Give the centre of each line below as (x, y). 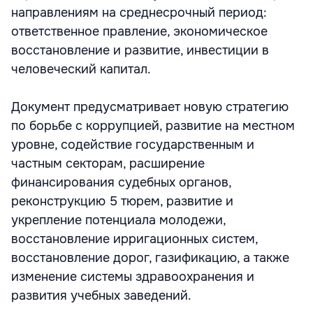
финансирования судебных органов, (121, 182)
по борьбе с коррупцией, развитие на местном (153, 126)
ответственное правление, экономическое (139, 31)
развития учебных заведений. (101, 296)
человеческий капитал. (81, 69)
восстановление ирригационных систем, (134, 239)
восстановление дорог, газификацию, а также (150, 258)
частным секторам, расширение (108, 163)
